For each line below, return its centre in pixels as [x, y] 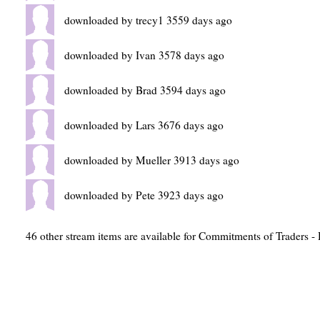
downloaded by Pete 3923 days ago [144, 195]
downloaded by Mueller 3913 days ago [152, 160]
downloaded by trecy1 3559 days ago [148, 20]
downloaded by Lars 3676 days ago [144, 125]
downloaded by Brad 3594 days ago [145, 90]
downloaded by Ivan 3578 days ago [144, 55]
